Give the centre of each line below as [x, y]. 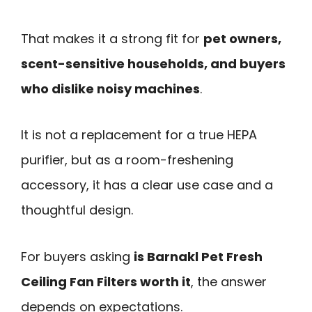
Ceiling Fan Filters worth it [106, 281]
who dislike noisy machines [110, 88]
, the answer [229, 281]
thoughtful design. [77, 210]
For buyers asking [77, 256]
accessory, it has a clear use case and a [147, 185]
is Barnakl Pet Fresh [198, 256]
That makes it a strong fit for [112, 38]
